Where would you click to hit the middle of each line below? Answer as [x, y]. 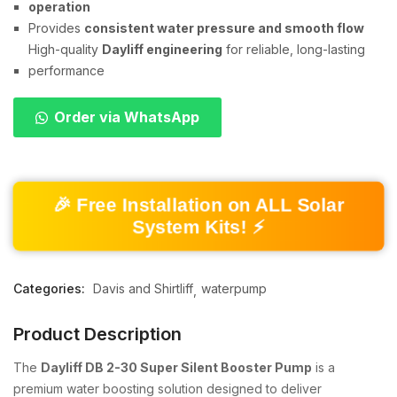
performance [66, 71]
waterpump [234, 289]
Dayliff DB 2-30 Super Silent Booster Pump [176, 368]
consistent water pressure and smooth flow [224, 28]
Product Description [97, 335]
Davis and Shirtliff [143, 289]
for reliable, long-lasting [294, 50]
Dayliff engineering [162, 50]
